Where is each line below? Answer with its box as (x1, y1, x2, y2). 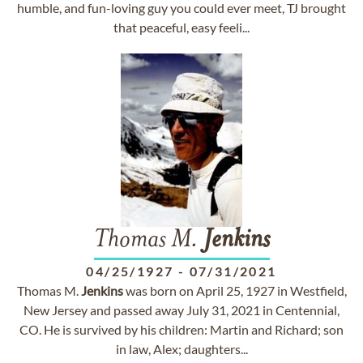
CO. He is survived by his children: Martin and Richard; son (19, 322, 344, 337)
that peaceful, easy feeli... (113, 19, 250, 35)
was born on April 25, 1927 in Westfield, (122, 283, 347, 298)
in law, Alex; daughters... (115, 341, 248, 357)
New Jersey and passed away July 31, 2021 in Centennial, (23, 302, 340, 318)
